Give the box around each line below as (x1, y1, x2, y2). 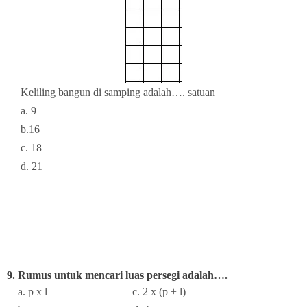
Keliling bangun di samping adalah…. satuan (7, 86, 215, 98)
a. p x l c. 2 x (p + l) (7, 285, 186, 297)
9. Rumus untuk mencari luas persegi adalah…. (7, 269, 228, 281)
